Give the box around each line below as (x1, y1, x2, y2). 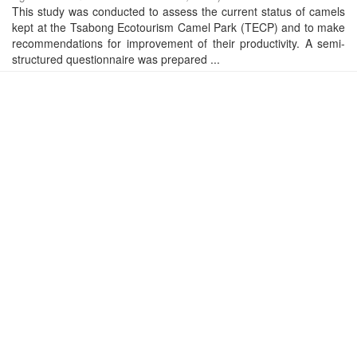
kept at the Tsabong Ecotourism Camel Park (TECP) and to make (12, 19, 345, 35)
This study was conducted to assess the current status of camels (12, 3, 345, 19)
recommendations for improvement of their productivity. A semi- (12, 35, 345, 51)
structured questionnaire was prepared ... (12, 51, 220, 67)
